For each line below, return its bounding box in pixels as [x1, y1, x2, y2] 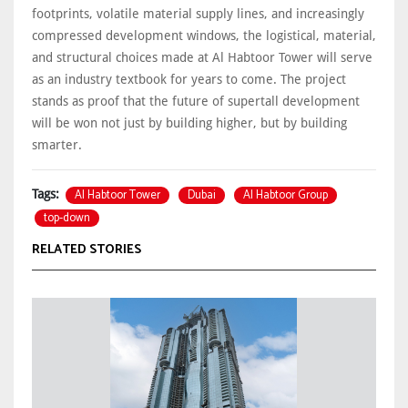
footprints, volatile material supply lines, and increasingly [32, 6, 364, 22]
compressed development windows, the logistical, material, [32, 28, 376, 44]
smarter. [32, 138, 86, 153]
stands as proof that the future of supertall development [32, 94, 360, 109]
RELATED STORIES [32, 240, 141, 261]
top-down [44, 209, 90, 229]
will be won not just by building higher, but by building [32, 116, 347, 131]
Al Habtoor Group [243, 186, 328, 206]
